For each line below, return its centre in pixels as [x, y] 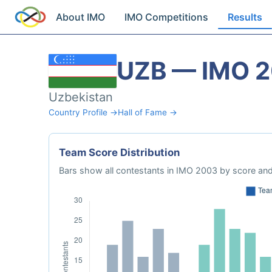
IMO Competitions [167, 17]
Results [245, 17]
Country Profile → [83, 112]
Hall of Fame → [148, 112]
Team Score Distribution [119, 152]
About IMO [81, 17]
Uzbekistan [81, 97]
